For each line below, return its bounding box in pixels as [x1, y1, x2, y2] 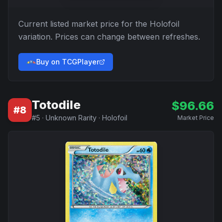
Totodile [32, 98, 81, 112]
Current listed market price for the [18, 19, 150, 29]
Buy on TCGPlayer [36, 57, 99, 66]
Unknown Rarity [46, 113, 97, 122]
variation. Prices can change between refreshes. [18, 32, 200, 42]
